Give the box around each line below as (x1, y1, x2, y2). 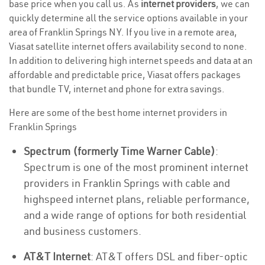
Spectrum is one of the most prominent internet (24, 160, 248, 174)
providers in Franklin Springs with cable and (24, 176, 230, 190)
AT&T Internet (24, 250, 91, 263)
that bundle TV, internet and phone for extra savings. (9, 83, 225, 95)
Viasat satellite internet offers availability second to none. (9, 40, 247, 52)
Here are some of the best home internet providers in (9, 106, 227, 118)
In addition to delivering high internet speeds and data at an (9, 54, 253, 66)
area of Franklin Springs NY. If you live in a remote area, (9, 26, 237, 38)
